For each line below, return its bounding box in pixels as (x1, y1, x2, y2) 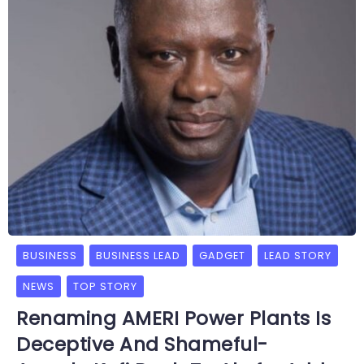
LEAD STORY (264, 248, 331, 262)
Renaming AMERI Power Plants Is (16, 305, 331, 331)
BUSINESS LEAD (96, 248, 180, 262)
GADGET (199, 248, 245, 262)
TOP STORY (73, 279, 137, 293)
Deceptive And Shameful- (16, 331, 268, 357)
